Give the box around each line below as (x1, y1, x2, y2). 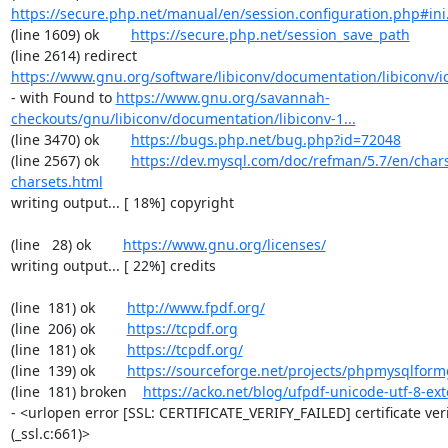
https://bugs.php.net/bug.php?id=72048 (130, 130, 401, 149)
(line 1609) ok (10, 25, 131, 44)
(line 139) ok (10, 361, 127, 380)
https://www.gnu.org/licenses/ (122, 235, 326, 254)
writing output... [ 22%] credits (10, 256, 216, 275)
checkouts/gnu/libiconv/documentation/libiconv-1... (10, 109, 356, 128)
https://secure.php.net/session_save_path (130, 25, 410, 44)
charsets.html (10, 172, 103, 191)
